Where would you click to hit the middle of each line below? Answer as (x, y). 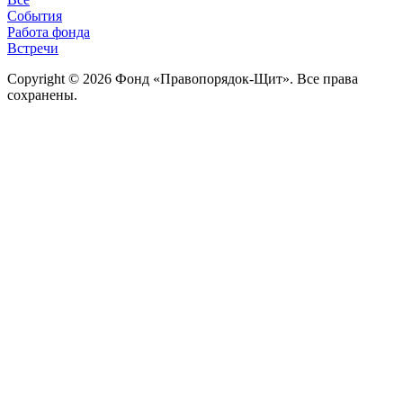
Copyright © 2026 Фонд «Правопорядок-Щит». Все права (183, 78)
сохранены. (42, 94)
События (35, 15)
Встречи (33, 48)
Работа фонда (49, 31)
